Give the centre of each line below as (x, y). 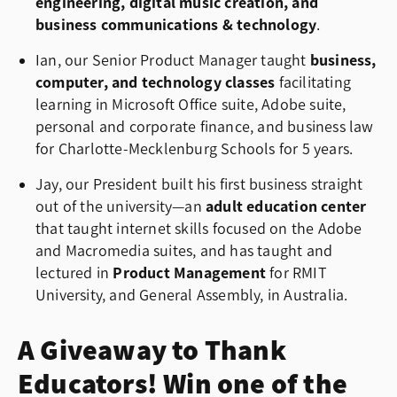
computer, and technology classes (156, 83)
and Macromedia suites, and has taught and (184, 251)
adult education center (286, 207)
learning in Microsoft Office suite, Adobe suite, (191, 105)
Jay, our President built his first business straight (199, 185)
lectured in (74, 273)
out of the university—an (121, 207)
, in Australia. (304, 296)
